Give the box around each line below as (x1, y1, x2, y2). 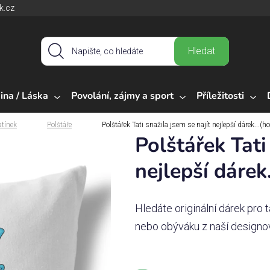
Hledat (188, 45, 216, 57)
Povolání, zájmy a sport (71, 89, 174, 102)
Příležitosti (196, 89, 244, 102)
